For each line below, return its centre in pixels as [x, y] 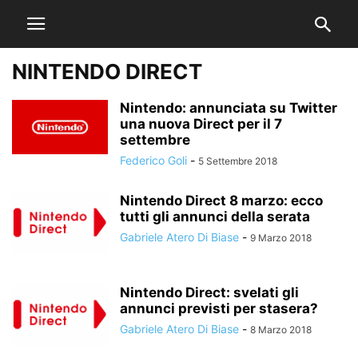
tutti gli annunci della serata [215, 217]
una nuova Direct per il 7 [201, 124]
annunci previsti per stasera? [219, 308]
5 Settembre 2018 [238, 161]
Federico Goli [153, 160]
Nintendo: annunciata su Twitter [229, 108]
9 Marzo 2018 [281, 238]
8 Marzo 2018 [281, 330]
